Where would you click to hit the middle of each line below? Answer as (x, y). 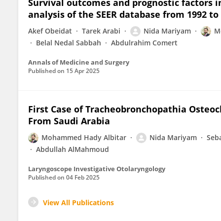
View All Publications (78, 203)
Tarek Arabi (101, 31)
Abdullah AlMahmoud (73, 149)
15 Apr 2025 (83, 71)
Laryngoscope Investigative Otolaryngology (97, 169)
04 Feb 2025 (83, 177)
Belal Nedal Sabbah (69, 43)
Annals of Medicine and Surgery (79, 62)
